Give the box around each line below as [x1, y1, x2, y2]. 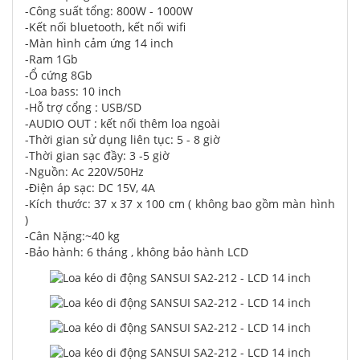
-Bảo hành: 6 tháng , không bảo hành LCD [25, 244, 248, 260]
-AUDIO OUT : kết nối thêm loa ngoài [25, 116, 220, 132]
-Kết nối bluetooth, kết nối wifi [25, 19, 186, 35]
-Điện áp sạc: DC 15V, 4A [25, 180, 155, 196]
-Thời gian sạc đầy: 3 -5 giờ [25, 148, 170, 164]
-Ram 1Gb [25, 51, 81, 67]
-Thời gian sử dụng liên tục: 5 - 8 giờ [25, 132, 223, 148]
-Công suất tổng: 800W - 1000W [25, 3, 193, 19]
